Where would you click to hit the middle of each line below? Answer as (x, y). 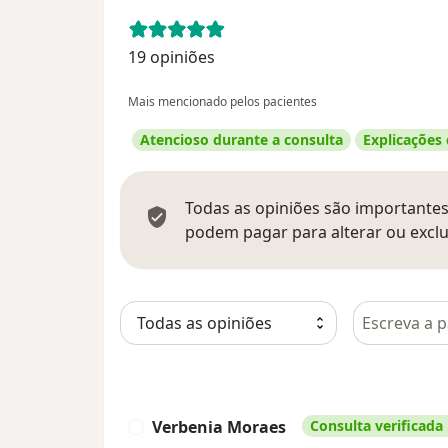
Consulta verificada (376, 425)
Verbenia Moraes (219, 426)
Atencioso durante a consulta (241, 139)
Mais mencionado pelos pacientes (222, 101)
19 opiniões (171, 56)
